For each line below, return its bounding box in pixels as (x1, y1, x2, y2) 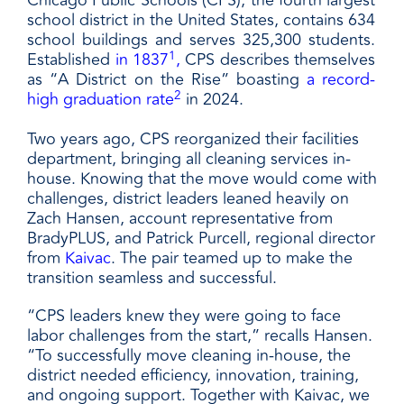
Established (27, 47, 115, 73)
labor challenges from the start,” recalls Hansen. (27, 323, 372, 349)
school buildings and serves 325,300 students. (27, 27, 376, 53)
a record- (307, 67, 376, 93)
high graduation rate (27, 87, 174, 113)
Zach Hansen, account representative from (27, 206, 333, 232)
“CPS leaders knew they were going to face (27, 303, 341, 329)
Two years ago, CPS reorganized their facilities (27, 126, 359, 152)
